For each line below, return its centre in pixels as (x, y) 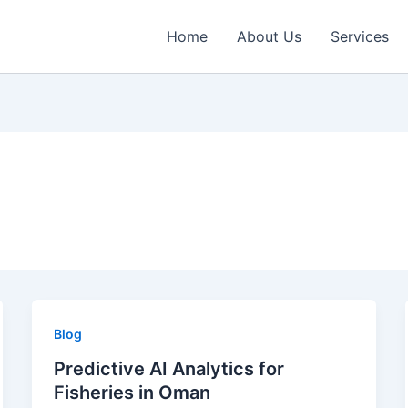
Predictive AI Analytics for (168, 368)
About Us (269, 36)
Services (360, 36)
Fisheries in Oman (132, 392)
